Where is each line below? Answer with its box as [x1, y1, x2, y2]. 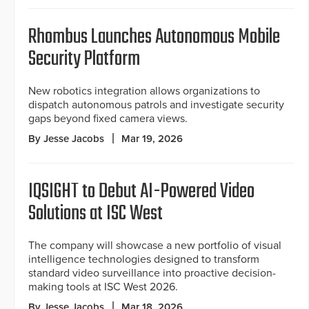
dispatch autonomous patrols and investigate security [28, 98, 284, 112]
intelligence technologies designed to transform [28, 252, 259, 267]
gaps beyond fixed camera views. [28, 112, 188, 126]
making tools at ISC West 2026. [28, 280, 178, 295]
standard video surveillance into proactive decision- [28, 266, 276, 281]
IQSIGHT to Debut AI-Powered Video [28, 176, 255, 208]
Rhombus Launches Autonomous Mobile [28, 21, 280, 54]
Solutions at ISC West [28, 198, 163, 230]
